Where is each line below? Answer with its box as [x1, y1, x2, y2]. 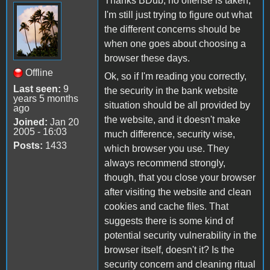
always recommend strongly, [104, 157, 225, 168]
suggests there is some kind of [104, 215, 233, 226]
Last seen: [13, 83, 61, 94]
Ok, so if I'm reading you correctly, [104, 71, 246, 81]
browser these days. [104, 52, 190, 63]
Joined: [13, 116, 48, 127]
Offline [25, 67, 53, 78]
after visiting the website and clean [104, 186, 251, 197]
